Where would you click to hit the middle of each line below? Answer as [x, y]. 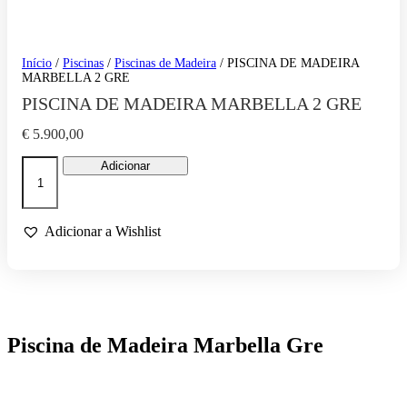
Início [37, 64]
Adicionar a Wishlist [103, 232]
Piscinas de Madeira [165, 64]
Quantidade [54, 164]
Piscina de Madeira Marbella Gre [165, 346]
